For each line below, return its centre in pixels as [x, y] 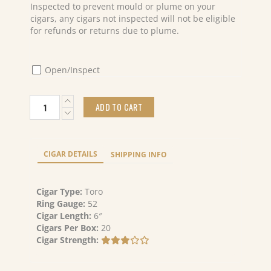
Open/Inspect [71, 70]
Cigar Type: [60, 191]
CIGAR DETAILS [70, 154]
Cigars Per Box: [69, 228]
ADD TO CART [119, 107]
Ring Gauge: [62, 204]
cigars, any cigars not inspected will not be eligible [133, 18]
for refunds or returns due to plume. [105, 31]
